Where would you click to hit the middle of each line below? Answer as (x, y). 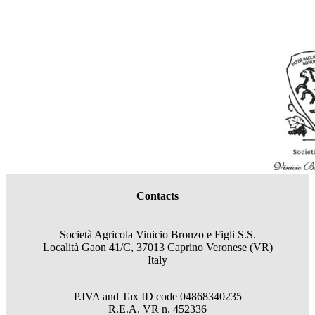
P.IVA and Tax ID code (127, 296)
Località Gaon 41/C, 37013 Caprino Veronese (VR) (157, 247)
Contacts (157, 195)
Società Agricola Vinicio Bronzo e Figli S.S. (157, 234)
